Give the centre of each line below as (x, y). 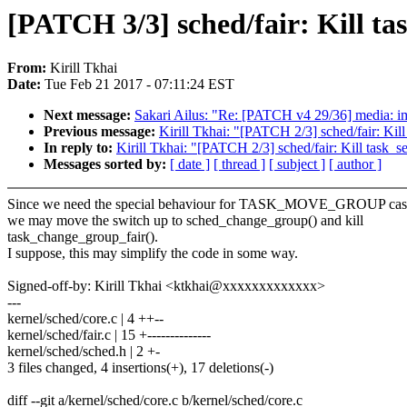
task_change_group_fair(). (83, 237)
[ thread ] (239, 164)
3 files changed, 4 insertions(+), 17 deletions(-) (140, 368)
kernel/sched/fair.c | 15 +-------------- (109, 335)
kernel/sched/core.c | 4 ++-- (85, 319)
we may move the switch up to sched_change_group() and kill (185, 221)
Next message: (89, 115)
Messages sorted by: (107, 164)
